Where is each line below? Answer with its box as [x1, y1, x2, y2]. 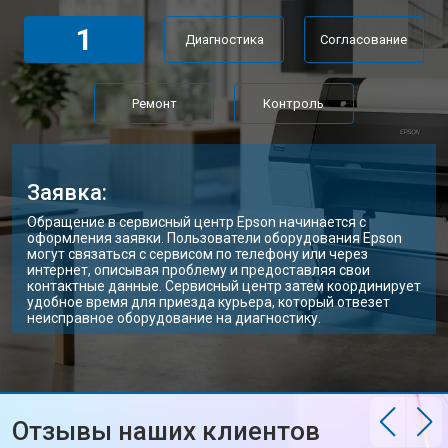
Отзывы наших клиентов [12, 416, 320, 446]
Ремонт [131, 96, 177, 111]
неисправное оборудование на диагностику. [27, 310, 321, 326]
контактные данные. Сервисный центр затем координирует [27, 278, 421, 294]
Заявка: [27, 180, 107, 205]
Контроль [263, 96, 325, 111]
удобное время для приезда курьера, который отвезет [27, 294, 390, 310]
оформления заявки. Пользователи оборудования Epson [27, 230, 402, 246]
